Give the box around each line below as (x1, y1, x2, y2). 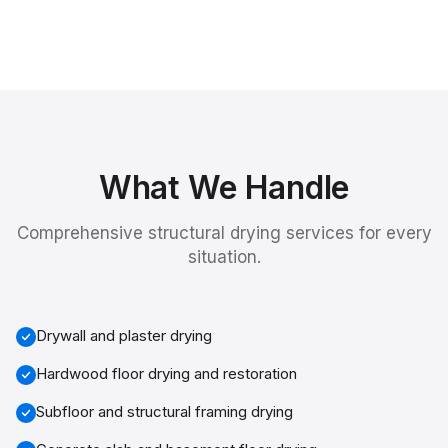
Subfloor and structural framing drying (36, 402, 293, 421)
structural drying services (147, 223, 354, 243)
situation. (187, 247, 261, 267)
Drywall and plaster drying (36, 326, 212, 345)
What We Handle (98, 168, 350, 207)
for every (353, 223, 432, 243)
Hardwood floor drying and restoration (36, 364, 297, 383)
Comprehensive (16, 223, 148, 243)
